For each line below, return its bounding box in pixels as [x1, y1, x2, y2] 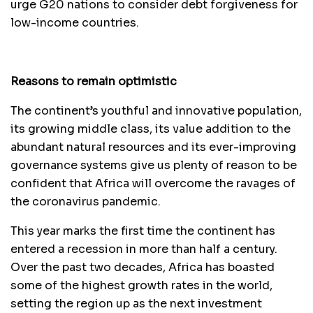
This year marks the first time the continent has [10, 223, 275, 238]
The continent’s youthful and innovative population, [10, 103, 302, 118]
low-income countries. [10, 15, 139, 30]
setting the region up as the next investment [10, 296, 262, 311]
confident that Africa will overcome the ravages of [10, 175, 296, 191]
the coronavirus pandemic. [10, 194, 161, 209]
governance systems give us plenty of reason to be [10, 157, 297, 173]
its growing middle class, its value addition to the [10, 121, 291, 136]
